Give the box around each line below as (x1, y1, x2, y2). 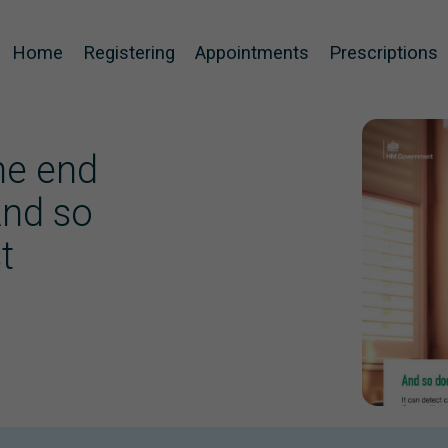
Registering (83, 41, 175, 64)
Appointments (195, 41, 309, 64)
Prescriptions (329, 41, 438, 64)
